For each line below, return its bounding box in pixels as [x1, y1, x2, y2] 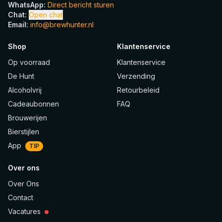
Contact [8, 193, 33, 202]
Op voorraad [8, 58, 50, 66]
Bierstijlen [8, 127, 39, 136]
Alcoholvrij [8, 86, 42, 94]
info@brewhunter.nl [30, 20, 94, 29]
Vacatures [8, 207, 41, 216]
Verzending [117, 72, 155, 80]
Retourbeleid [117, 86, 160, 94]
